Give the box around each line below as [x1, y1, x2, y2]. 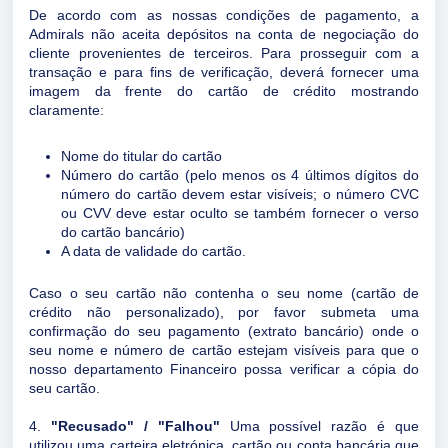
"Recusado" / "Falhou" [50, 418, 220, 434]
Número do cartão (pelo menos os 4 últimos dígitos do [61, 167, 419, 183]
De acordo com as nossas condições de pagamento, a [29, 7, 419, 23]
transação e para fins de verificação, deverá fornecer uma [29, 64, 419, 80]
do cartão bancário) [61, 224, 189, 240]
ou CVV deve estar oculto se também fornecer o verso [61, 205, 419, 221]
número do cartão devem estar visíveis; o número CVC [61, 186, 419, 202]
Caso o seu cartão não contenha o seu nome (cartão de [29, 285, 419, 301]
